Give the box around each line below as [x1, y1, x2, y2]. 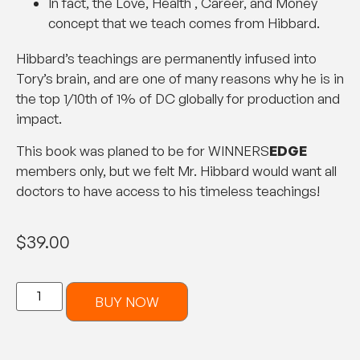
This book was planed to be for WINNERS [16, 141, 269, 159]
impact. [16, 110, 62, 128]
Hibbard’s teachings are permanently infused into [16, 50, 317, 67]
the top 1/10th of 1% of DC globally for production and [16, 90, 340, 108]
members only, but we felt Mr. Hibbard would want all [16, 162, 337, 179]
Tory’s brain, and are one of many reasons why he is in [16, 70, 344, 88]
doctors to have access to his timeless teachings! [16, 182, 320, 199]
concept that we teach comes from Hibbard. [48, 14, 320, 32]
